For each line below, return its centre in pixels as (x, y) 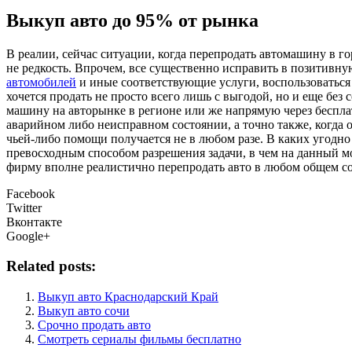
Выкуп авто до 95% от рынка (132, 20)
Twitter (24, 207)
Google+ (28, 236)
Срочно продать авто (94, 325)
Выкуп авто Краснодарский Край (128, 297)
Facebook (31, 193)
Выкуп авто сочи (84, 311)
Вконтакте (34, 222)
